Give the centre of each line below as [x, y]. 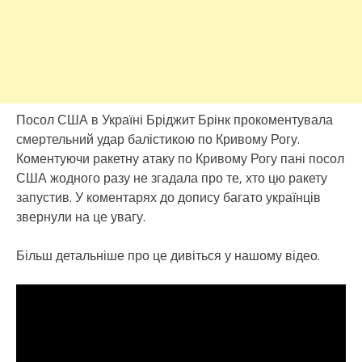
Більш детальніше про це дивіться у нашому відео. [168, 256]
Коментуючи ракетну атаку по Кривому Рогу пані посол [180, 159]
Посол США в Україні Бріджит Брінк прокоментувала [175, 120]
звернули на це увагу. [81, 217]
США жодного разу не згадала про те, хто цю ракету [172, 178]
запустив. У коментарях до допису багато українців [168, 198]
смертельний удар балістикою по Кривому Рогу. [158, 139]
